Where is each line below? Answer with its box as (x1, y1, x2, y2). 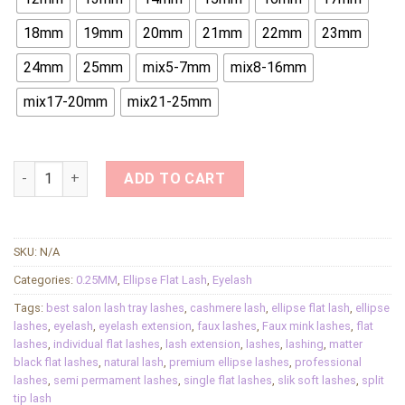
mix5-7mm (143, 59, 211, 77)
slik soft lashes (278, 372, 356, 387)
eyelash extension (99, 318, 192, 333)
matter (329, 336, 363, 351)
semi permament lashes (53, 372, 178, 387)
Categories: (14, 272, 76, 287)
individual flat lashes (53, 336, 160, 351)
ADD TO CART (124, 169, 226, 187)
